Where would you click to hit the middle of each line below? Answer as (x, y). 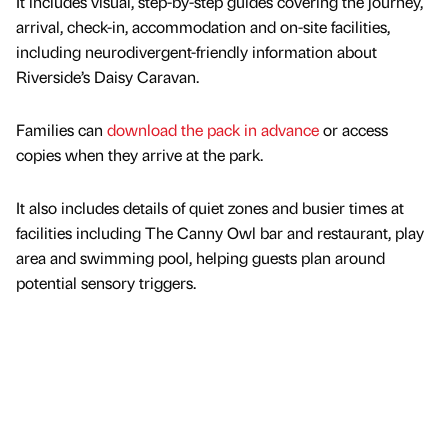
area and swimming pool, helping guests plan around (200, 257)
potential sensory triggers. (106, 282)
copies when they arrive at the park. (139, 154)
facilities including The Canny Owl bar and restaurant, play (220, 232)
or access (353, 129)
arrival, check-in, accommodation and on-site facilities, (203, 26)
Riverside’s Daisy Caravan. (107, 76)
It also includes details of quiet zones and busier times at (210, 207)
